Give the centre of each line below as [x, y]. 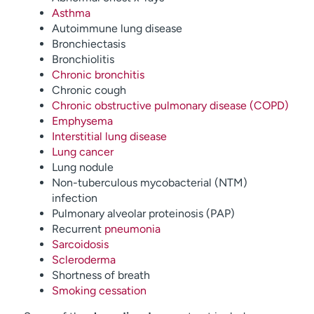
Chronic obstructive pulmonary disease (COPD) [170, 105]
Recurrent [78, 229]
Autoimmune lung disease [117, 28]
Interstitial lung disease [109, 136]
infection [74, 198]
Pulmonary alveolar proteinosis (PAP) [143, 213]
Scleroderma [83, 260]
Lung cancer [82, 152]
